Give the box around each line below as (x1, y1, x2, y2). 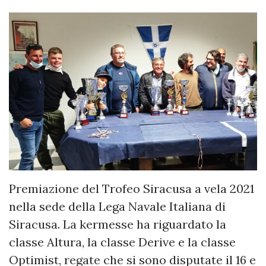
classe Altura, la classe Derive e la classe (9, 235, 236, 250)
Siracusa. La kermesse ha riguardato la (9, 217, 226, 232)
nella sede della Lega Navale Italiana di (9, 199, 226, 214)
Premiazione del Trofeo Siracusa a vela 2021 (9, 181, 254, 197)
